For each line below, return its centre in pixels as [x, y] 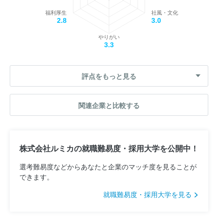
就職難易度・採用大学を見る [148, 194]
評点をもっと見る [109, 76]
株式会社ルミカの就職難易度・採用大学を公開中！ [109, 148]
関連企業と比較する [109, 105]
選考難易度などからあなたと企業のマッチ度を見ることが [108, 166]
